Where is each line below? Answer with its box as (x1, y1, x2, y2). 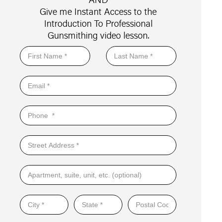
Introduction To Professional (44, 17, 153, 29)
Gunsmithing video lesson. (47, 29, 149, 41)
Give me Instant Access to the (40, 5, 157, 17)
